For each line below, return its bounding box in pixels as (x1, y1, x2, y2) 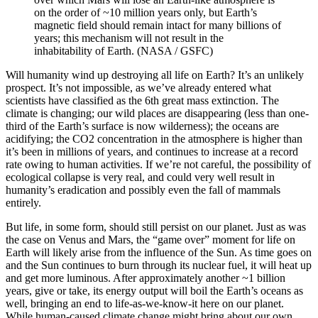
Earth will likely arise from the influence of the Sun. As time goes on (6, 246, 312, 259)
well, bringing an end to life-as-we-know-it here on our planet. (6, 297, 284, 310)
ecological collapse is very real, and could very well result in (6, 171, 275, 184)
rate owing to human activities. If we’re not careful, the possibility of (6, 158, 311, 171)
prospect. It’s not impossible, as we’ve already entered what (6, 82, 271, 94)
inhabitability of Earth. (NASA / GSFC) (34, 45, 213, 57)
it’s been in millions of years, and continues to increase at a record (6, 146, 298, 158)
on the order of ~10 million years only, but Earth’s (34, 6, 257, 19)
